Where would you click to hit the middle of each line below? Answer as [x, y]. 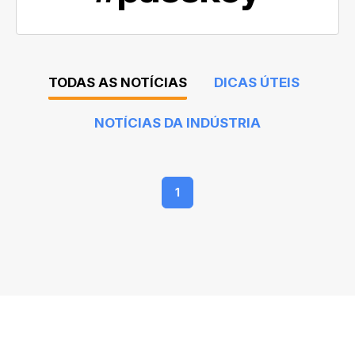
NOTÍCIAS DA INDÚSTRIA [177, 122]
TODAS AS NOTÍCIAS [117, 82]
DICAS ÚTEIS [256, 82]
